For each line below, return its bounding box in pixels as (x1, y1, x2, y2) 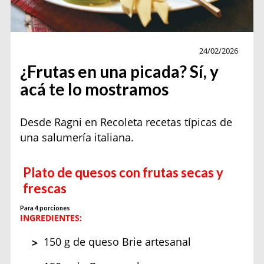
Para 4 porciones (20, 203, 71, 212)
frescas (23, 180, 67, 196)
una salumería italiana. (20, 130, 134, 144)
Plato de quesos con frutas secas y (23, 164, 224, 180)
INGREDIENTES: (20, 212, 82, 223)
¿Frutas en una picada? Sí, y (20, 61, 219, 82)
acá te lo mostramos (20, 79, 169, 100)
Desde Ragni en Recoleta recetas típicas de (20, 114, 233, 129)
